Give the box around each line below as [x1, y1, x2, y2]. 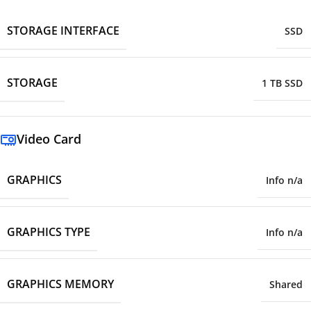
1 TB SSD [262, 76, 303, 90]
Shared [269, 278, 303, 292]
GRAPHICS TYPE [7, 224, 90, 240]
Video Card [17, 131, 81, 148]
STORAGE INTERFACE [7, 23, 119, 39]
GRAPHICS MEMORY [7, 276, 114, 292]
